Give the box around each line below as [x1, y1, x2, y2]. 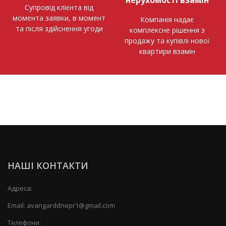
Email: [8, 200, 27, 210]
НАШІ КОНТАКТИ [8, 159, 88, 172]
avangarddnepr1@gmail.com [27, 200, 115, 210]
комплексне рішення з [129, 25, 205, 35]
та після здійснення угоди [15, 23, 103, 33]
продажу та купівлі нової [124, 35, 210, 45]
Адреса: [8, 183, 32, 193]
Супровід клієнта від [25, 2, 93, 12]
